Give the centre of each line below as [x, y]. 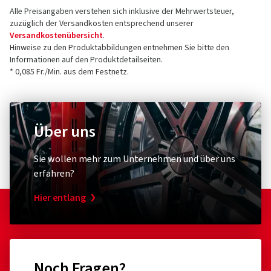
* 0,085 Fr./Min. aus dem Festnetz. [69, 72]
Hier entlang [60, 198]
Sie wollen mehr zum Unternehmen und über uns [135, 159]
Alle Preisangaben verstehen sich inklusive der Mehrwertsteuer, [122, 11]
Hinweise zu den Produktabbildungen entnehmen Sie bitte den [119, 47]
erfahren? [54, 173]
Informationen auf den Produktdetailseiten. [86, 60]
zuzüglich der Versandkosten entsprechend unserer [102, 23]
